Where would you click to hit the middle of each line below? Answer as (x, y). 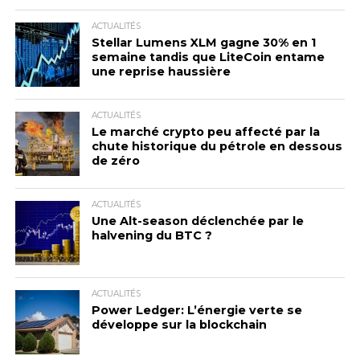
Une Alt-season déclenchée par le (197, 221)
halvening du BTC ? (151, 235)
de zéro (115, 161)
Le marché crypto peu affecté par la (205, 132)
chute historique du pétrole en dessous (217, 146)
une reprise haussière (161, 72)
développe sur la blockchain (179, 325)
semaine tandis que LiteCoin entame (208, 57)
